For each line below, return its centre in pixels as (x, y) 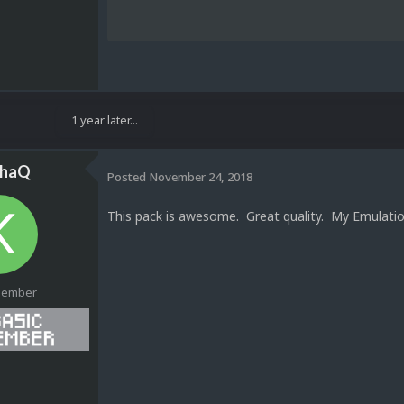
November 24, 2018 (201, 177)
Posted (128, 177)
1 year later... (105, 119)
